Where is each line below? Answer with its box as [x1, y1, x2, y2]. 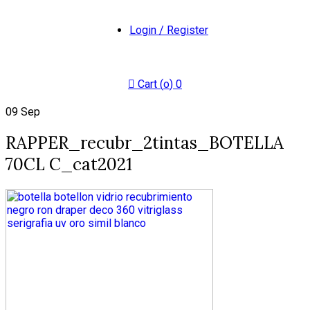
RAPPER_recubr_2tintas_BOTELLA [6, 131, 284, 154]
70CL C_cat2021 [6, 153, 132, 175]
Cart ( [138, 77, 163, 91]
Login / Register [129, 24, 208, 37]
